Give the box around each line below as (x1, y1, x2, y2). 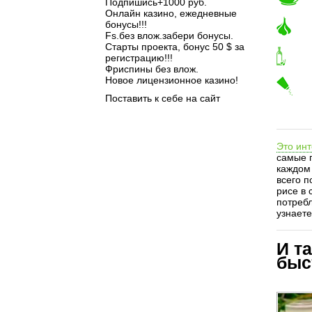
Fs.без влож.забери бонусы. (105, 30, 233, 41)
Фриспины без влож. (105, 63, 198, 75)
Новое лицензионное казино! (105, 75, 238, 86)
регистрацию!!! (105, 52, 173, 63)
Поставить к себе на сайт (105, 93, 220, 104)
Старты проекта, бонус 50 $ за (105, 41, 244, 52)
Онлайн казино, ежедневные (105, 8, 237, 19)
